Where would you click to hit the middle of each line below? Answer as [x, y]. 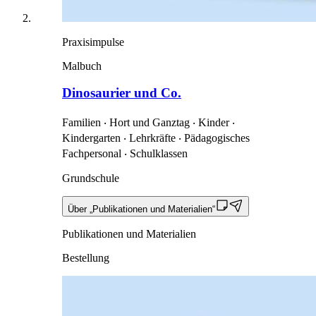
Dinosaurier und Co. [122, 93]
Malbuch [82, 66]
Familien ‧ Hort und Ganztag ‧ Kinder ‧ [148, 122]
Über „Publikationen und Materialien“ [141, 209]
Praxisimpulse [93, 42]
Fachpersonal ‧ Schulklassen [125, 153]
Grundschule [91, 178]
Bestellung [86, 258]
